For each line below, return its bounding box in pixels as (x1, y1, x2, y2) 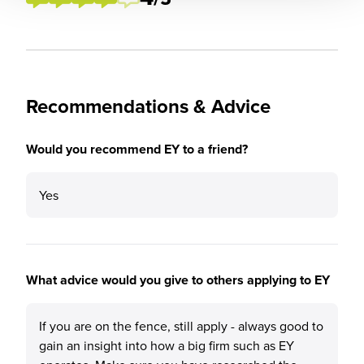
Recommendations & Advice (26, 92, 271, 120)
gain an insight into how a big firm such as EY (39, 336, 294, 354)
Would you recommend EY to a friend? (26, 140, 248, 158)
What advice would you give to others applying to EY (26, 271, 330, 289)
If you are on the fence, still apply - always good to (39, 317, 323, 335)
